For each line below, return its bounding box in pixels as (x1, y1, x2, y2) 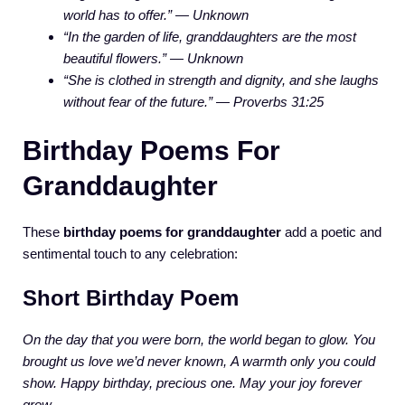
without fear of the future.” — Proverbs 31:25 (63, 93, 324, 109)
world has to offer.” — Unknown (63, 6, 249, 23)
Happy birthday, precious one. (61, 374, 236, 391)
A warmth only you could (231, 353, 375, 369)
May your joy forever (240, 374, 362, 391)
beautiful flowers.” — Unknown (63, 50, 243, 66)
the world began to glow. (208, 331, 349, 347)
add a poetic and (281, 224, 381, 240)
